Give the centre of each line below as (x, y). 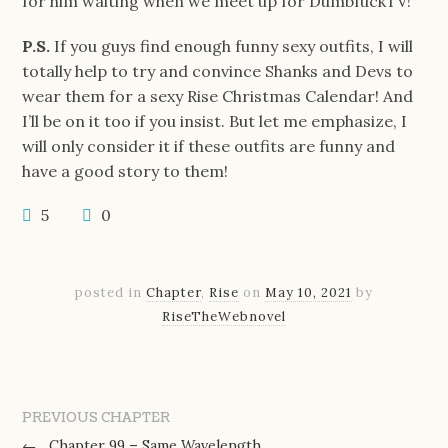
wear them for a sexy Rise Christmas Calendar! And (218, 95)
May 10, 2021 (308, 293)
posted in (110, 293)
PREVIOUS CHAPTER (96, 417)
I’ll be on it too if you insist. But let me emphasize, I (215, 120)
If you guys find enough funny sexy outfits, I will (232, 45)
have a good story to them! (125, 170)
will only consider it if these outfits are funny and (209, 145)
